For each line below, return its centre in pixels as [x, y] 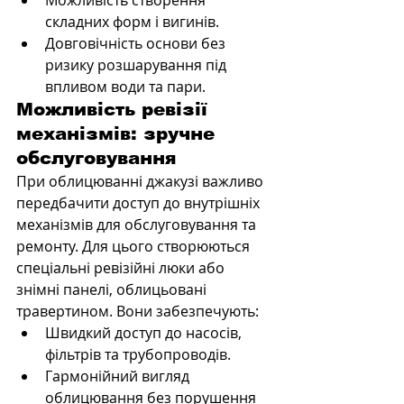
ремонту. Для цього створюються [135, 246]
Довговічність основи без [137, 43]
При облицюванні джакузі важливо [142, 181]
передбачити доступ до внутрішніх [140, 202]
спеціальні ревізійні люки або [122, 267]
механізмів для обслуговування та [138, 224]
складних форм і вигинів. [132, 21]
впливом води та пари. [125, 86]
